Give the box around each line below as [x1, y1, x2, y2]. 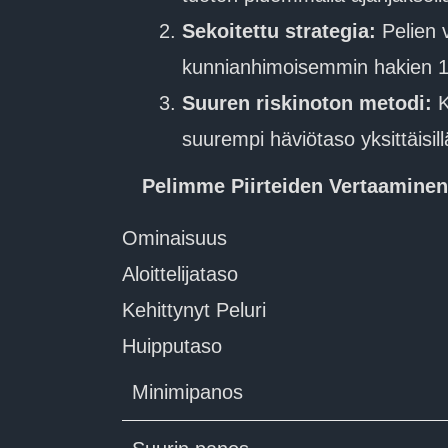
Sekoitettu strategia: [182, 20, 376, 42]
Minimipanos [132, 381, 243, 403]
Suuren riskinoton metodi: [182, 92, 432, 114]
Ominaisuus [122, 227, 227, 249]
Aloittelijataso [122, 263, 238, 285]
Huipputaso [122, 335, 222, 357]
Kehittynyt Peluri [122, 299, 266, 321]
